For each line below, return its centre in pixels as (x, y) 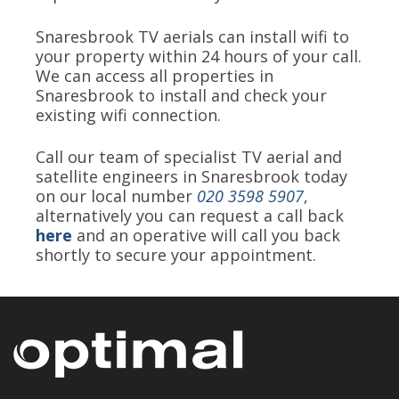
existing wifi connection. (128, 114)
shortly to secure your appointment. (176, 255)
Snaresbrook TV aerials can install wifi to (192, 36)
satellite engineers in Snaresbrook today (191, 177)
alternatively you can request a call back (190, 216)
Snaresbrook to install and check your (181, 95)
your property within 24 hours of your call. (199, 56)
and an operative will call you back (208, 236)
